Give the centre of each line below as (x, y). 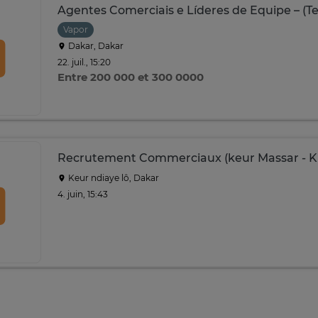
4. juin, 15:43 (83, 194)
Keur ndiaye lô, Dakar (113, 178)
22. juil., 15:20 (84, 62)
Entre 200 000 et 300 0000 (131, 77)
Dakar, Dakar (95, 46)
